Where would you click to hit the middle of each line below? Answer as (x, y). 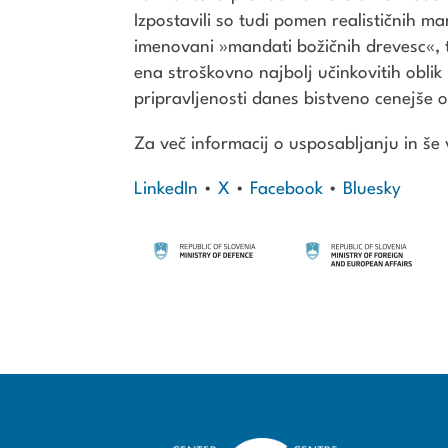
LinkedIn (166, 190)
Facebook (287, 190)
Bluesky (372, 190)
